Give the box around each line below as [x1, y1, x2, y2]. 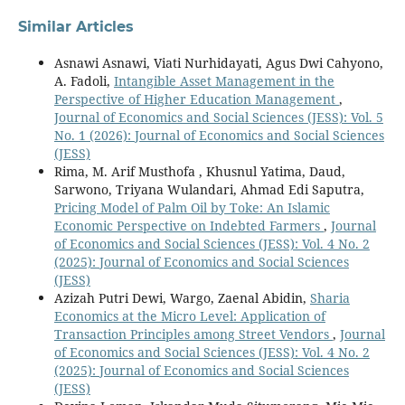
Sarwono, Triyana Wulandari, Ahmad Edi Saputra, [53, 180, 364, 198]
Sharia [309, 288, 350, 306]
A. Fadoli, [53, 71, 114, 89]
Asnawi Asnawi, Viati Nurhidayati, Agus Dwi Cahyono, [53, 53, 383, 71]
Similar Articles [17, 17, 134, 35]
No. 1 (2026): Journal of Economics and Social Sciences [53, 126, 384, 144]
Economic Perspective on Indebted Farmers [53, 216, 324, 234]
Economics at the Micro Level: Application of [53, 306, 325, 325]
